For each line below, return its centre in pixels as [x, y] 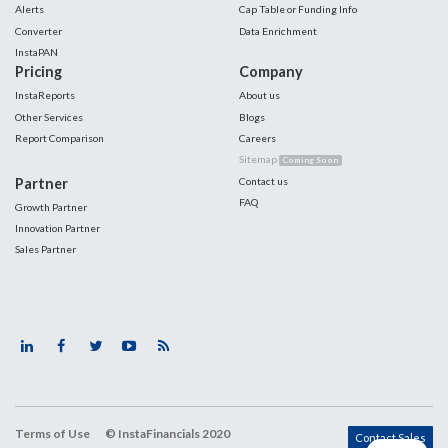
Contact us [263, 180]
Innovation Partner [57, 227]
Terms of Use [52, 434]
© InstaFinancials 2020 [167, 434]
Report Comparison [59, 137]
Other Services [49, 116]
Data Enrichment [278, 30]
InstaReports [45, 95]
